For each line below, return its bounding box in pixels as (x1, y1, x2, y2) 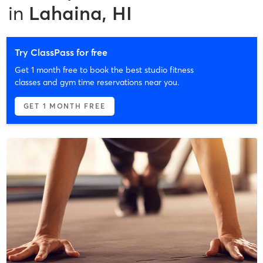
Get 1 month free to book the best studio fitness (14, 64, 194, 75)
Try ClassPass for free (14, 46, 107, 58)
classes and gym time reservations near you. (14, 76, 179, 87)
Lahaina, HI (29, 1, 132, 25)
